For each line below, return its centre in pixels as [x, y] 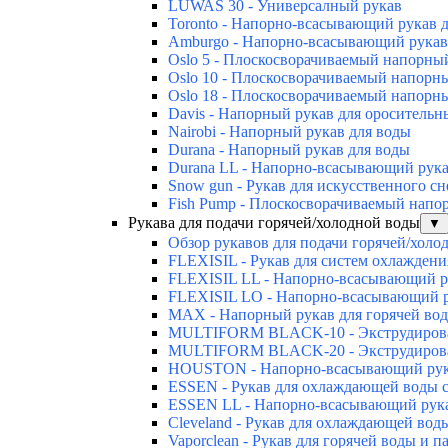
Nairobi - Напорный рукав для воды [289, 131]
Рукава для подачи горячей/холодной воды [274, 222]
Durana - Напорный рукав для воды [289, 149]
